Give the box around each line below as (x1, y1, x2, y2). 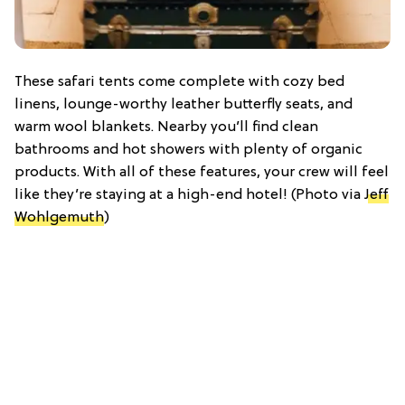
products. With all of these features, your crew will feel (14, 164, 389, 181)
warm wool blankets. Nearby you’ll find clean (14, 118, 318, 136)
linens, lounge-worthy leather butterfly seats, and (14, 96, 353, 113)
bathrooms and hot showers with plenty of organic (14, 141, 363, 158)
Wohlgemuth (14, 209, 104, 226)
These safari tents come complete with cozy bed (14, 73, 344, 90)
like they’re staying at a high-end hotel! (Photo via (14, 186, 364, 203)
